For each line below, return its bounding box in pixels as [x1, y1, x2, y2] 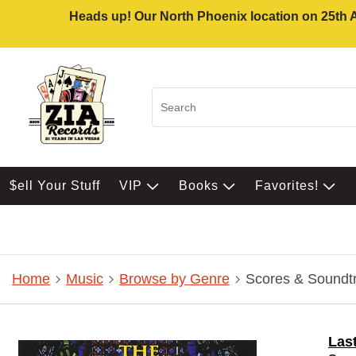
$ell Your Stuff [10, 179, 100, 192]
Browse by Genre [119, 271, 230, 288]
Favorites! [255, 179, 323, 192]
